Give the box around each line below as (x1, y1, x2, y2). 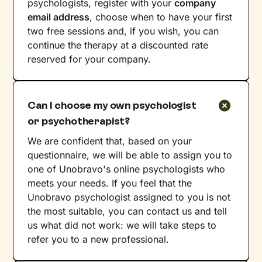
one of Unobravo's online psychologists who (27, 163, 226, 175)
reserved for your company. (27, 53, 151, 65)
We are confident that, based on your (27, 135, 192, 147)
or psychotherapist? (27, 114, 130, 127)
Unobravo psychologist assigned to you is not (27, 191, 231, 203)
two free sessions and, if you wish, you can (27, 25, 219, 37)
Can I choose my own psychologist (27, 98, 196, 112)
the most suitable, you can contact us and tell (27, 205, 227, 217)
